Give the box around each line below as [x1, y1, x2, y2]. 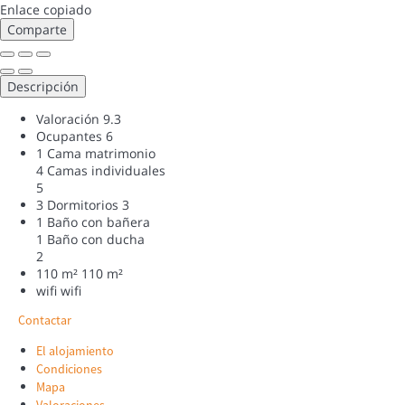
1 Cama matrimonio [36, 144, 155, 162]
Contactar [18, 311, 71, 328]
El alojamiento [36, 342, 114, 359]
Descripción [7, 77, 79, 95]
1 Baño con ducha [36, 230, 145, 248]
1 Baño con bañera [36, 212, 150, 231]
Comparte [7, 20, 67, 38]
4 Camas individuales [36, 161, 165, 179]
